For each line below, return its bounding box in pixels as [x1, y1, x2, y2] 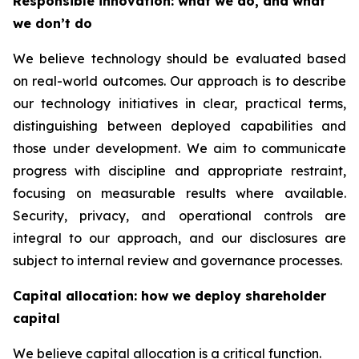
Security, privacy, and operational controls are [13, 208, 346, 224]
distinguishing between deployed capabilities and [13, 118, 346, 134]
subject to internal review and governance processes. [13, 252, 342, 268]
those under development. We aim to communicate [13, 140, 346, 156]
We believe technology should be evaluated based [13, 50, 346, 67]
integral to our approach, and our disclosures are [13, 230, 346, 246]
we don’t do [13, 15, 92, 31]
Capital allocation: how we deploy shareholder [13, 288, 326, 304]
